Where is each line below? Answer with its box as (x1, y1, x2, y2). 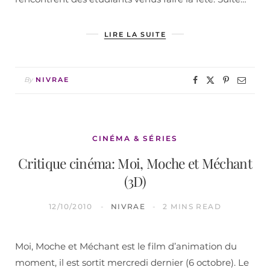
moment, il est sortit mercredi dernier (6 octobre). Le (15, 256, 249, 268)
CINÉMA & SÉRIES (92, 133, 178, 143)
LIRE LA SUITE (104, 30, 166, 39)
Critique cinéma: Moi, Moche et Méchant (17, 153, 253, 172)
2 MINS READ (163, 201, 222, 211)
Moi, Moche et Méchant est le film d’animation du (15, 240, 237, 252)
